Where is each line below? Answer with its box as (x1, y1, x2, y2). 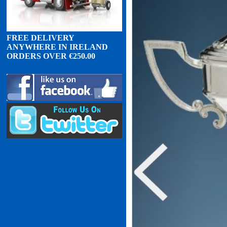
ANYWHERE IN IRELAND (7, 43, 108, 51)
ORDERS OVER (7, 52, 69, 60)
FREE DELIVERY (7, 33, 74, 42)
